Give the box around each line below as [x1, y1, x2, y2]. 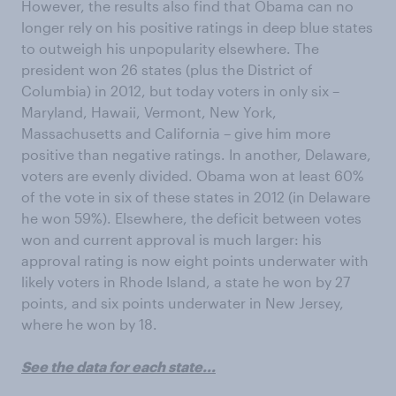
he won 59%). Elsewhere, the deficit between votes [21, 209, 362, 227]
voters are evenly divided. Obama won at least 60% [21, 167, 364, 185]
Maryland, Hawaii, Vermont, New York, [21, 103, 277, 121]
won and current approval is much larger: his [21, 231, 322, 248]
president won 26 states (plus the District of [21, 61, 313, 79]
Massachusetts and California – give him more [21, 125, 331, 142]
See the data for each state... [21, 358, 216, 376]
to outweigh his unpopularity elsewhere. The [21, 40, 319, 57]
